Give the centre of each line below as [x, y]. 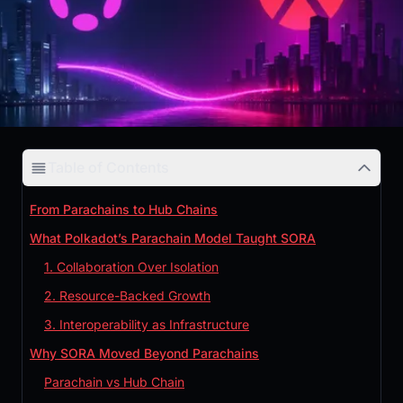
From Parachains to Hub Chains [124, 210]
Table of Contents [108, 168]
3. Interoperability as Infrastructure [147, 325]
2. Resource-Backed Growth [127, 296]
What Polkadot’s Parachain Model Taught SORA [173, 238]
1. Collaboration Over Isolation [131, 267]
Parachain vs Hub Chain [114, 382]
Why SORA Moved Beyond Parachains [144, 354]
